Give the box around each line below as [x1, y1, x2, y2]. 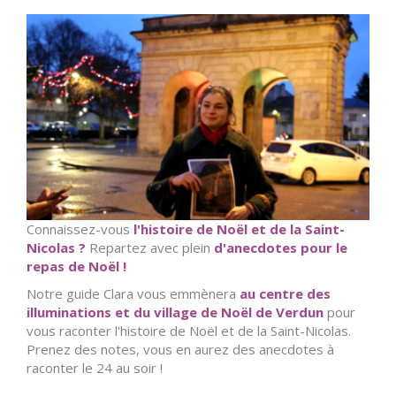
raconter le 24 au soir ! [27, 358, 163, 377]
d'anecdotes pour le [214, 238, 347, 256]
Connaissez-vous [27, 219, 130, 238]
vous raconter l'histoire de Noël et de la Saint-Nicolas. [27, 321, 351, 339]
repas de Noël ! [27, 256, 126, 275]
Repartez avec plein [86, 238, 214, 256]
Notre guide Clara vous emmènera [27, 284, 240, 302]
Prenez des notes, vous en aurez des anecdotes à [27, 339, 334, 358]
